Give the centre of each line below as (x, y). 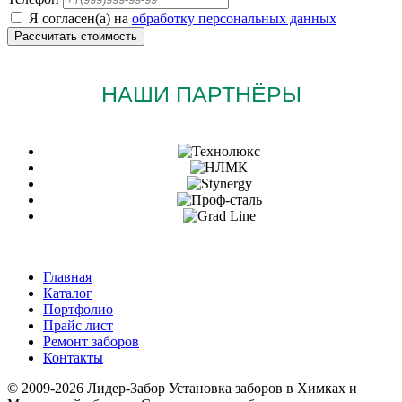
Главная (67, 276)
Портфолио (78, 309)
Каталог (68, 293)
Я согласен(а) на (80, 18)
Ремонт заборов (91, 341)
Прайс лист (78, 325)
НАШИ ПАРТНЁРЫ (201, 94)
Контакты (73, 357)
